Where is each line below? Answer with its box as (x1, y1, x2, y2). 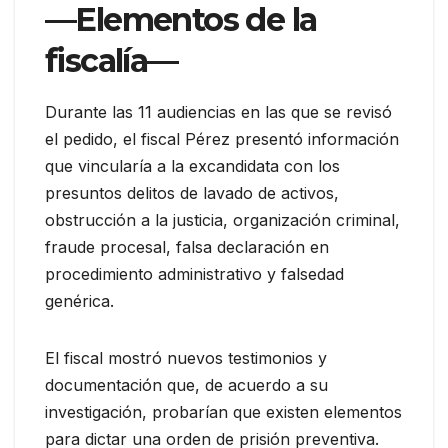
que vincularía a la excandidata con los (45, 155, 340, 176)
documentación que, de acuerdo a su (45, 374, 328, 395)
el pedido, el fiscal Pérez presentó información (45, 128, 399, 149)
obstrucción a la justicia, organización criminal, (45, 209, 400, 230)
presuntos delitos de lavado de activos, (45, 182, 339, 203)
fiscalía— (45, 40, 178, 80)
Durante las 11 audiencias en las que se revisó (45, 101, 392, 122)
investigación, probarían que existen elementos (45, 401, 402, 422)
